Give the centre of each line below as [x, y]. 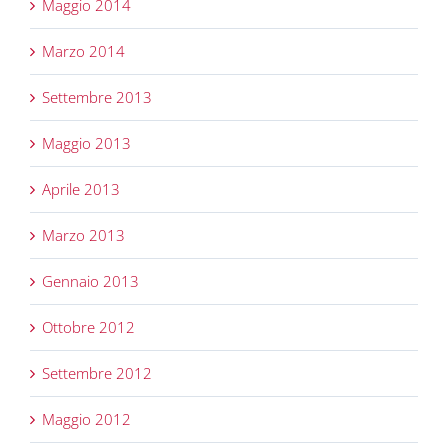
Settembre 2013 [97, 97]
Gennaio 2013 [90, 281]
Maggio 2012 [86, 419]
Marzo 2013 [83, 235]
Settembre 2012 [97, 373]
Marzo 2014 [83, 51]
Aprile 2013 [81, 189]
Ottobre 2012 [88, 327]
